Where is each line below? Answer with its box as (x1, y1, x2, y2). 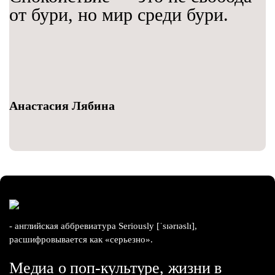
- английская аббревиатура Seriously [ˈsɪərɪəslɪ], (9, 221, 197, 231)
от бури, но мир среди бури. (9, 4, 228, 25)
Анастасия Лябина (9, 99, 115, 113)
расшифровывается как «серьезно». (9, 234, 153, 245)
